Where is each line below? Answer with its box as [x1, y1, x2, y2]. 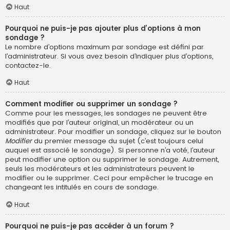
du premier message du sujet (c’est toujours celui [32, 136, 203, 146]
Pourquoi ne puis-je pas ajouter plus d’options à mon [5, 23, 201, 33]
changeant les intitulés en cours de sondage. [5, 182, 159, 193]
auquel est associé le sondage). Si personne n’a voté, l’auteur [5, 145, 215, 156]
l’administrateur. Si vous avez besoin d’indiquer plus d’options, [5, 51, 213, 61]
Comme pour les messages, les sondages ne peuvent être [5, 108, 207, 119]
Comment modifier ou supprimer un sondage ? [5, 99, 178, 109]
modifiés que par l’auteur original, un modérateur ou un [5, 118, 194, 128]
